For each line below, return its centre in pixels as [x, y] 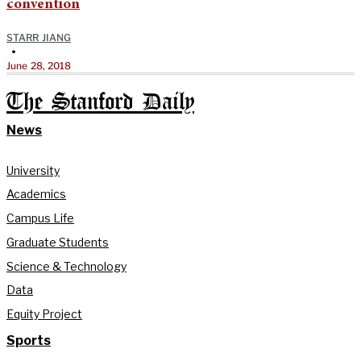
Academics [36, 194]
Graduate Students [58, 242]
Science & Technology [66, 266]
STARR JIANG [39, 37]
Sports [29, 340]
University [33, 170]
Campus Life [40, 218]
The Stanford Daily [100, 102]
